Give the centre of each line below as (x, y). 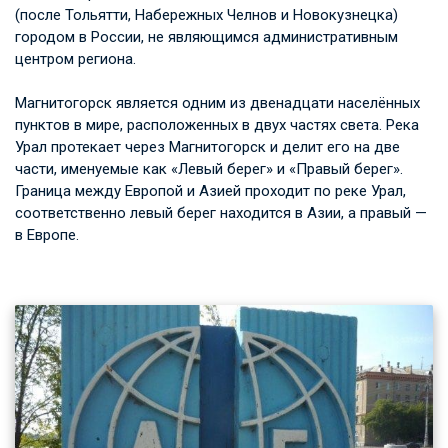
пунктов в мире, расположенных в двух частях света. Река (217, 125)
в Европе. (47, 235)
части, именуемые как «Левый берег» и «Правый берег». (209, 169)
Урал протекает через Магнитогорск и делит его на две (207, 147)
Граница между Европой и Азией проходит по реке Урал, (210, 191)
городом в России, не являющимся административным (206, 37)
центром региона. (75, 59)
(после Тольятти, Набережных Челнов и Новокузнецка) (206, 15)
